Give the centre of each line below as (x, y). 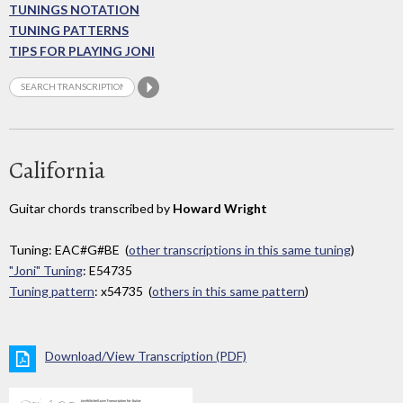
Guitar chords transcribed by (91, 208)
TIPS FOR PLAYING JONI (82, 51)
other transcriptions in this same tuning (240, 250)
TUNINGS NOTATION (74, 10)
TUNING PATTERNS (69, 31)
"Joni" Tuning (46, 271)
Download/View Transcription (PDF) (146, 356)
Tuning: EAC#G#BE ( (69, 250)
